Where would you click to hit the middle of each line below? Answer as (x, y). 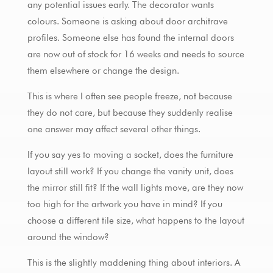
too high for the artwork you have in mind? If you (125, 204)
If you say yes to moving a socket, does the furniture (130, 154)
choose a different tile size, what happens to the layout (136, 220)
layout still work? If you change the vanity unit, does (130, 171)
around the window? (68, 237)
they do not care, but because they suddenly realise (130, 112)
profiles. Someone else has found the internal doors (130, 37)
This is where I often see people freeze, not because (129, 96)
